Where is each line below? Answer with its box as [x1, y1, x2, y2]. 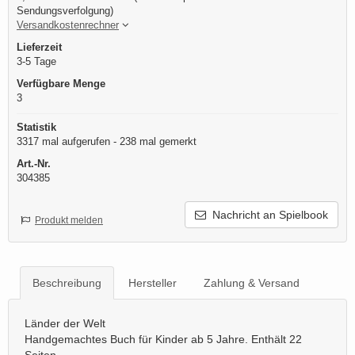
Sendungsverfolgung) [17, 5, 113, 17]
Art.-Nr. [17, 158, 51, 170]
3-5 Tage [17, 55, 56, 68]
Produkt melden [35, 215, 103, 227]
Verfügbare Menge [17, 78, 105, 90]
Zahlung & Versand [204, 277, 300, 290]
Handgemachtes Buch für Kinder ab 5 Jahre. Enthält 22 [25, 333, 302, 346]
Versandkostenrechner [17, 19, 119, 32]
